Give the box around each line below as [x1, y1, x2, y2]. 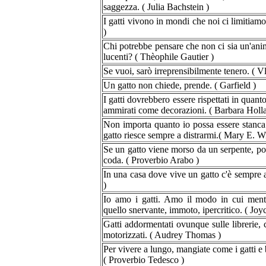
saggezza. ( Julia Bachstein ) [103, 2, 209, 12]
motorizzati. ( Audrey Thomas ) [103, 230, 221, 240]
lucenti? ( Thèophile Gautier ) [103, 52, 214, 62]
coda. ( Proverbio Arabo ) [103, 155, 199, 165]
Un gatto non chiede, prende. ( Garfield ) [103, 80, 256, 90]
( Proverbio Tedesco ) [103, 255, 184, 265]
